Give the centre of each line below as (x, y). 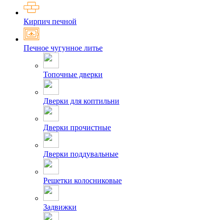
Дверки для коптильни (81, 101)
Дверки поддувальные (81, 154)
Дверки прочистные (77, 128)
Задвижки (60, 207)
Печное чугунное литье (63, 48)
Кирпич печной (50, 22)
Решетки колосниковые (82, 181)
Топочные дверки (73, 75)
